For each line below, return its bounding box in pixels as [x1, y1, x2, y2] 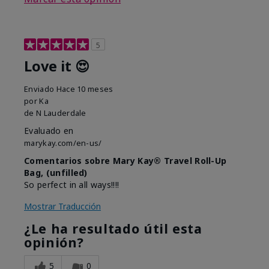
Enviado [24, 83, 56, 95]
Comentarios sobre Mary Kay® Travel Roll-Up [24, 155, 227, 167]
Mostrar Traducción [24, 201, 101, 213]
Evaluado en [24, 125, 74, 137]
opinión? [24, 234, 85, 252]
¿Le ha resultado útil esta [24, 220, 202, 238]
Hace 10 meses [56, 83, 113, 95]
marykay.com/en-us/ [24, 138, 102, 149]
